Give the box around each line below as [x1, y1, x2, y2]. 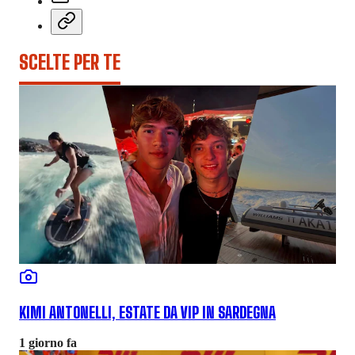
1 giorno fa [19, 336, 77, 350]
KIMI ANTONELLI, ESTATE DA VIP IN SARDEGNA [19, 303, 276, 322]
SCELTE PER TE [19, 51, 120, 74]
